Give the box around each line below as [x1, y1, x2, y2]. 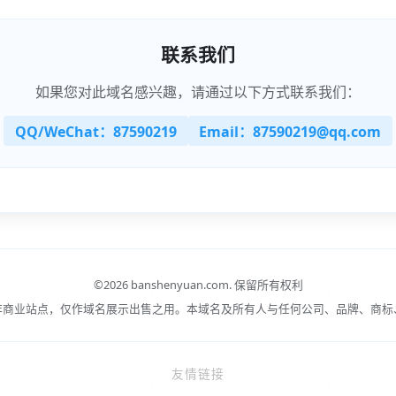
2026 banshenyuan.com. [103, 276, 234, 293]
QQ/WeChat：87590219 [14, 122, 177, 142]
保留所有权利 [233, 276, 303, 293]
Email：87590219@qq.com [199, 122, 382, 142]
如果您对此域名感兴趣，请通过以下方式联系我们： [35, 82, 361, 103]
